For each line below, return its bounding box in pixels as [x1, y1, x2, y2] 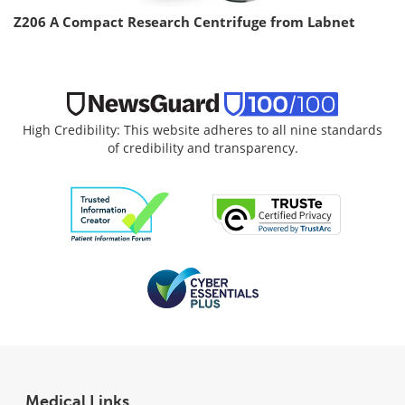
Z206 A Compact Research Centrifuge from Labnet [14, 12, 355, 31]
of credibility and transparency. [107, 139, 298, 157]
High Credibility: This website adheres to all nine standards [23, 121, 382, 139]
